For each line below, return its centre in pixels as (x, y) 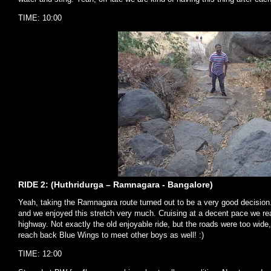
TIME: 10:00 (40, 18)
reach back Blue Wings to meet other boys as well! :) (111, 235)
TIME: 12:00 (40, 253)
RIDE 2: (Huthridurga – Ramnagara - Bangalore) (116, 184)
